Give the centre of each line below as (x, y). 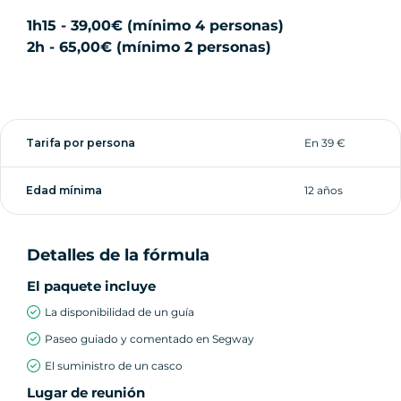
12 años (324, 190)
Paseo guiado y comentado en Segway (149, 338)
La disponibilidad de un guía (119, 311)
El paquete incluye (91, 286)
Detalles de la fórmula (118, 255)
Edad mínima (64, 190)
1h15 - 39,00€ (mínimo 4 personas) (155, 25)
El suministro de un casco (114, 365)
